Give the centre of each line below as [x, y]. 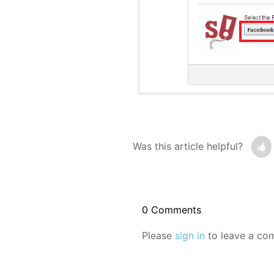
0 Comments [172, 210]
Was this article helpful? [188, 146]
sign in [190, 236]
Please [158, 236]
